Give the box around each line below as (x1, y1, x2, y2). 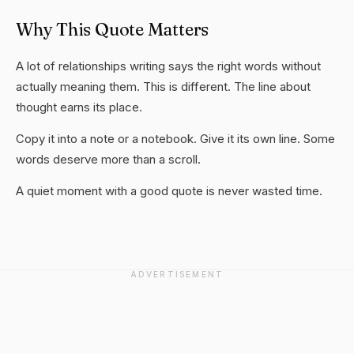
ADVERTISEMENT (130, 269, 224, 279)
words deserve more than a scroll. (16, 152, 201, 167)
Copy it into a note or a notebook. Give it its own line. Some (16, 131, 335, 146)
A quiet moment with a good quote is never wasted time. (16, 183, 322, 198)
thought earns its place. (16, 100, 142, 115)
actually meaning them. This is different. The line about (16, 79, 311, 94)
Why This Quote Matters (16, 18, 209, 40)
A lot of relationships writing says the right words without (16, 58, 321, 73)
